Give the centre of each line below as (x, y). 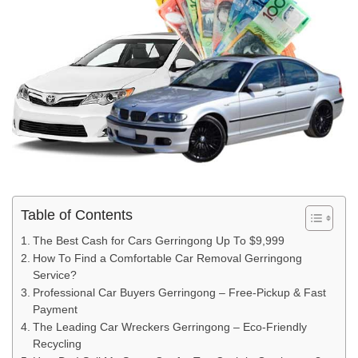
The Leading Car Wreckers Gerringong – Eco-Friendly (169, 328)
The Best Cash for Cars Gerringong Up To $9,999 (158, 241)
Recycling (57, 344)
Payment (55, 310)
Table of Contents (77, 215)
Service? (54, 276)
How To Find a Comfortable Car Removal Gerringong (167, 259)
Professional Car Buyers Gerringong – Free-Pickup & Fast (179, 293)
